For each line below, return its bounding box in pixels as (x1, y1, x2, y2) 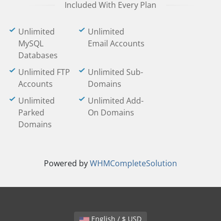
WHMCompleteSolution (90, 158, 177, 169)
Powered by (44, 158, 90, 169)
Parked (18, 107, 44, 118)
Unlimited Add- (88, 95, 144, 106)
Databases (18, 50, 58, 61)
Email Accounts (88, 38, 145, 49)
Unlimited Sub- (88, 67, 143, 77)
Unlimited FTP (18, 67, 70, 77)
